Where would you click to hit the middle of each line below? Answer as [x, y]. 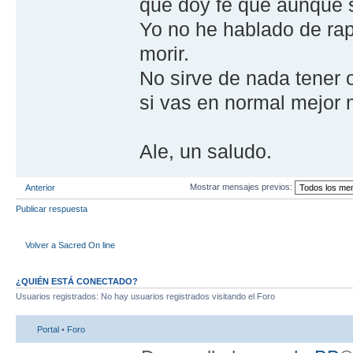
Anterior [40, 188]
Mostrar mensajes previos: [242, 187]
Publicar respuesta [52, 209]
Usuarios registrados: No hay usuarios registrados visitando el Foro [145, 297]
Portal [48, 329]
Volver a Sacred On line [70, 245]
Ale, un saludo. [206, 152]
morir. [165, 54]
